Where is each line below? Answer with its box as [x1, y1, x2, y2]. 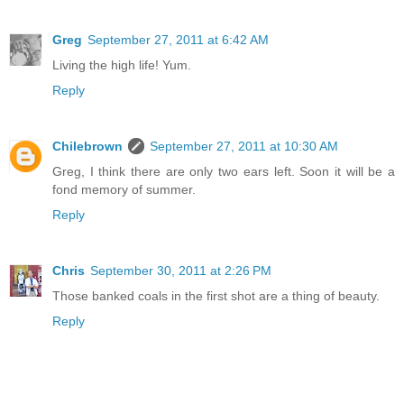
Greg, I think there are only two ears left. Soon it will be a [52, 163, 395, 179]
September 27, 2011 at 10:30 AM [150, 138, 338, 153]
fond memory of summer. [52, 181, 196, 197]
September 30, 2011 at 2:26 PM [90, 262, 271, 278]
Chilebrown [52, 138, 123, 153]
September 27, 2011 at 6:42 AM [87, 32, 269, 47]
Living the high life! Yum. [52, 57, 191, 72]
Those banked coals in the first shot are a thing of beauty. [52, 288, 380, 303]
